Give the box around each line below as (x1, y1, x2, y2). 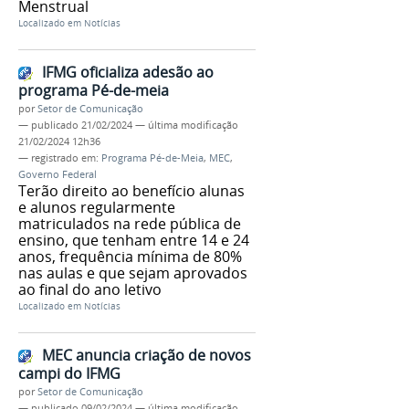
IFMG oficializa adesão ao (42, 61, 214, 82)
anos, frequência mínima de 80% (18, 246, 242, 267)
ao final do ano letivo (18, 278, 162, 299)
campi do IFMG (18, 362, 121, 383)
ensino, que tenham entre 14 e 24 (18, 229, 249, 250)
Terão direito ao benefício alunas (18, 180, 245, 201)
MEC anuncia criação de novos (42, 344, 251, 365)
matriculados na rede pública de (18, 213, 241, 234)
